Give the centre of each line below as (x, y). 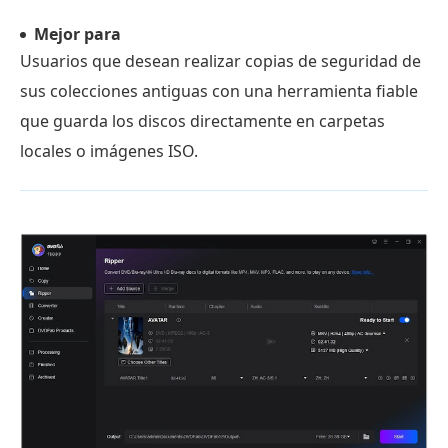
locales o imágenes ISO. (109, 150)
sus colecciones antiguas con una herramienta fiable (219, 90)
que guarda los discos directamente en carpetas (202, 120)
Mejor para (77, 33)
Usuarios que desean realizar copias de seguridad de (220, 60)
